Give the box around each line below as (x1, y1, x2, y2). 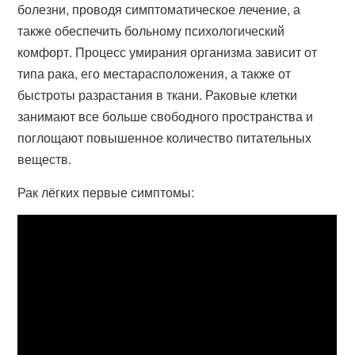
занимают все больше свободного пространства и (17, 107, 314, 125)
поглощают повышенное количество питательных (17, 128, 312, 147)
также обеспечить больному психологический (17, 21, 285, 40)
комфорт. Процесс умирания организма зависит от (17, 43, 318, 61)
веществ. (17, 150, 72, 168)
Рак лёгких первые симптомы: (17, 183, 195, 201)
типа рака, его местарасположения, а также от (17, 64, 292, 82)
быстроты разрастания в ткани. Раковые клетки (17, 86, 298, 104)
